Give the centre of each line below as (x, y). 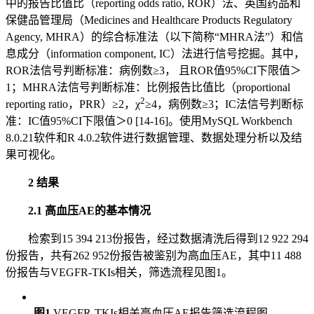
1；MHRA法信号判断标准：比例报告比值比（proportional (148, 88)
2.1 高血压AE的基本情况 (89, 211)
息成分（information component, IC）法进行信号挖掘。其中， (155, 54)
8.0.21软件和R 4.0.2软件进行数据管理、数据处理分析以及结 (154, 138)
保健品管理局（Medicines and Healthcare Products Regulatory (149, 20)
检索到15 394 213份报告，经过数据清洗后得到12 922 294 (168, 239)
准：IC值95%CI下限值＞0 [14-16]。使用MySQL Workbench (149, 121)
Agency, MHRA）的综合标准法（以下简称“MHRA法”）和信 (155, 37)
